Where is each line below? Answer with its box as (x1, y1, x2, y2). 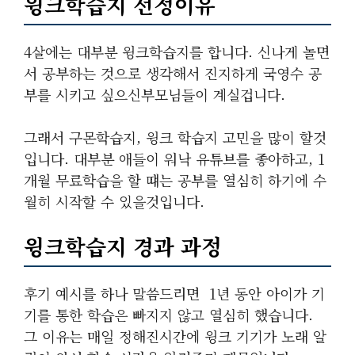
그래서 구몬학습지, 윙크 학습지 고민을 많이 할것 (24, 127, 326, 147)
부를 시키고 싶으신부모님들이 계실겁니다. (24, 84, 290, 105)
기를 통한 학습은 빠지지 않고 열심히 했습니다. (24, 304, 313, 325)
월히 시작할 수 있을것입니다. (24, 191, 204, 212)
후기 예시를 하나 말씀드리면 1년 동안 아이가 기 (24, 283, 325, 303)
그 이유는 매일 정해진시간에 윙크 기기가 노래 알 (24, 326, 326, 346)
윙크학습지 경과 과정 (24, 231, 222, 261)
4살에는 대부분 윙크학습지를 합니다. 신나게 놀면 (24, 41, 330, 62)
